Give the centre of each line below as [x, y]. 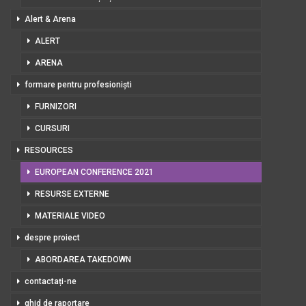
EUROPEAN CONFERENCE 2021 [94, 172]
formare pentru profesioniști [78, 85]
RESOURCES [49, 150]
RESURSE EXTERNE [72, 194]
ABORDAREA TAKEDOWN [83, 260]
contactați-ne [51, 281]
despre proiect [52, 238]
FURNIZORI [56, 107]
